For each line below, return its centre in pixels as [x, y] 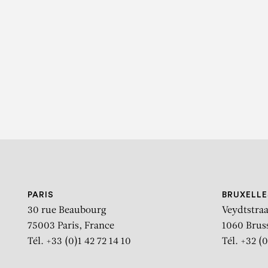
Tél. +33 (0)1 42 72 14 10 [79, 242]
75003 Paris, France [71, 226]
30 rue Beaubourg [67, 211]
